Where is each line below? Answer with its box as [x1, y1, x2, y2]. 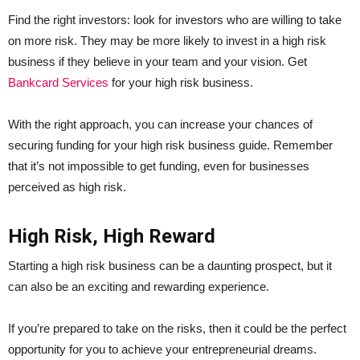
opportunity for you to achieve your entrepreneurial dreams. [8, 342, 317, 356]
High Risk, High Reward [8, 224, 215, 247]
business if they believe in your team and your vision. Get [8, 54, 307, 68]
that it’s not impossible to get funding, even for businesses [8, 158, 309, 173]
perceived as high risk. [8, 179, 126, 194]
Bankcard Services [8, 75, 108, 89]
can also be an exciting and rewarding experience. [8, 279, 269, 293]
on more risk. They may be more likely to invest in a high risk [8, 33, 326, 47]
